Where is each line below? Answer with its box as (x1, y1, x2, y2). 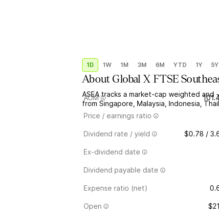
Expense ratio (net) (84, 184, 148, 192)
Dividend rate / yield (84, 130, 150, 138)
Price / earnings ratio (84, 111, 152, 120)
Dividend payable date (84, 166, 158, 174)
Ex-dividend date (84, 148, 140, 156)
